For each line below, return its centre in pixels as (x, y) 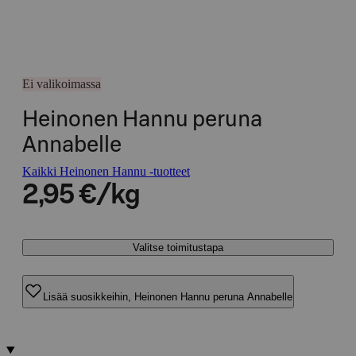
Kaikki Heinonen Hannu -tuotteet (106, 171)
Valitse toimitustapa (178, 248)
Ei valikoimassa (62, 84)
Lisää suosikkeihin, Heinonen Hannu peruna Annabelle (168, 296)
